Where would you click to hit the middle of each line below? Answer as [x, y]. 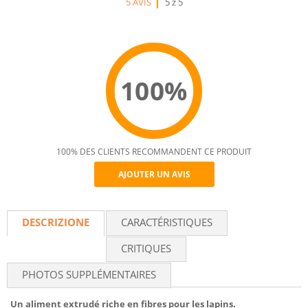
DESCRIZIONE [56, 222]
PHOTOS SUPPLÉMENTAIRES [89, 274]
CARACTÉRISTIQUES [167, 222]
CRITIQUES [146, 248]
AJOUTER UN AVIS [154, 174]
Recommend [186, 198]
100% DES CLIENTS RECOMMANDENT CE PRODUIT [154, 152]
